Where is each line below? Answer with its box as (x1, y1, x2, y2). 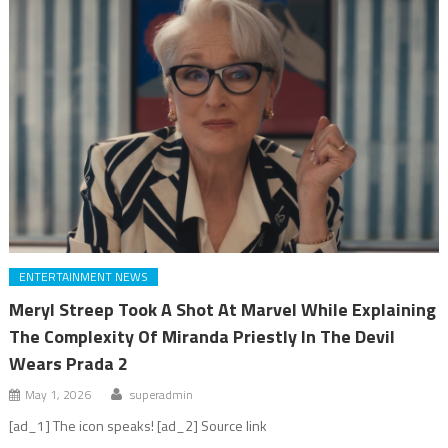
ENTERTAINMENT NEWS (19, 266, 149, 286)
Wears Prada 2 (9, 349, 129, 377)
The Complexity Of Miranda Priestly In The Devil (9, 322, 396, 350)
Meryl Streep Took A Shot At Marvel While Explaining (9, 295, 437, 323)
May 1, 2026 (25, 384, 92, 404)
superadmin (130, 384, 194, 404)
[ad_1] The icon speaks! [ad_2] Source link (9, 414, 268, 436)
